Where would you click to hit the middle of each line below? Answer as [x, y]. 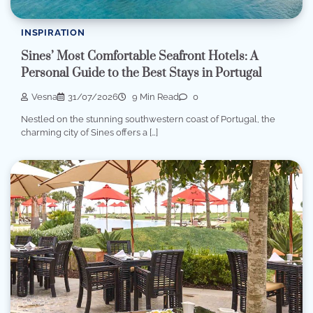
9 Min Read [154, 97]
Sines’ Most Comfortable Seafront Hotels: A [140, 57]
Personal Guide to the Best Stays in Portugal [141, 74]
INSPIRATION [53, 32]
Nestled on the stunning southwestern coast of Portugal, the [148, 119]
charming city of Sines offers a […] [89, 133]
